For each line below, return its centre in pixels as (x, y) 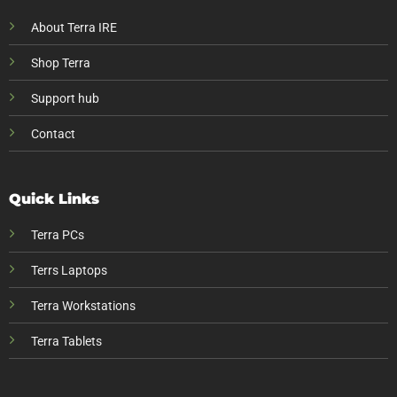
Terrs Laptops (69, 270)
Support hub (65, 99)
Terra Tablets (66, 341)
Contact (53, 135)
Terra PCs (57, 235)
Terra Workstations (83, 306)
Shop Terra (60, 64)
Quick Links (54, 198)
